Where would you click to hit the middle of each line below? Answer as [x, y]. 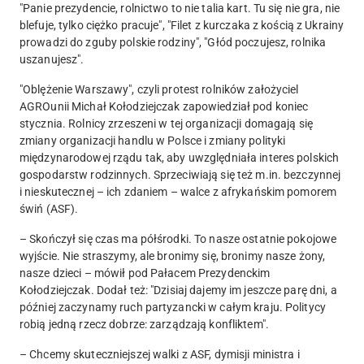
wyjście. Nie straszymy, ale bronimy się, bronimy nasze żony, [173, 256]
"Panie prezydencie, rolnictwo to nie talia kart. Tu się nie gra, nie [180, 9]
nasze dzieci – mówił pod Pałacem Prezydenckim [145, 273]
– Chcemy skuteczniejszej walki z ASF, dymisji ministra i [160, 355]
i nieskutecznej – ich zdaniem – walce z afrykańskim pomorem [178, 192]
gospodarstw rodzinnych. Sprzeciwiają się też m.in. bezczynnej [180, 175]
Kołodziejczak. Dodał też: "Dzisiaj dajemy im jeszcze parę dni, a [178, 290]
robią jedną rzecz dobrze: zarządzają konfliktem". [144, 325]
